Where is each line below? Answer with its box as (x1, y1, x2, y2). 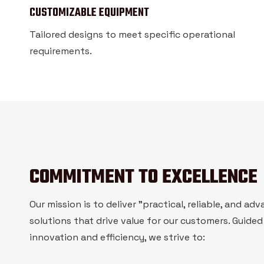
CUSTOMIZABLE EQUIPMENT (29, 4, 149, 22)
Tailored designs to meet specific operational (29, 28, 235, 41)
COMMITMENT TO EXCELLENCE (29, 163, 258, 193)
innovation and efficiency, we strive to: (29, 231, 205, 243)
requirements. (29, 45, 92, 57)
